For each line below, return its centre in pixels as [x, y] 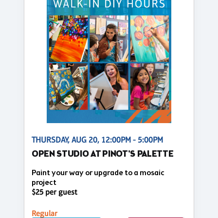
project [44, 182]
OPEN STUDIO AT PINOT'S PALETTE [103, 154]
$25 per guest [54, 192]
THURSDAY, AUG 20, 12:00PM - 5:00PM [97, 140]
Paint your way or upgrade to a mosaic [98, 173]
